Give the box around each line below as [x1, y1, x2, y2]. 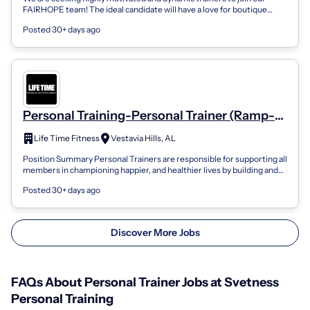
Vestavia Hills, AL [111, 133, 176, 144]
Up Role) [23, 123, 71, 139]
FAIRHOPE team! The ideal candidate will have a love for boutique [23, 4, 267, 15]
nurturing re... [23, 175, 75, 186]
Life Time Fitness [34, 133, 100, 144]
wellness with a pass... [23, 15, 104, 26]
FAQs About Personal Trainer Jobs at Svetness [11, 274, 279, 290]
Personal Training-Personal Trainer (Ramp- [23, 108, 275, 124]
